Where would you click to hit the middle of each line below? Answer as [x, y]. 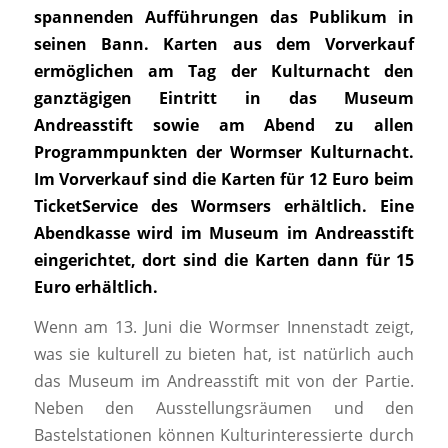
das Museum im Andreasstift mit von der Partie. [224, 381]
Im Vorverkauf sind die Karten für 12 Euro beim [223, 178]
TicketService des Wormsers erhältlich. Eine [224, 205]
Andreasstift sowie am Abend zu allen [224, 124]
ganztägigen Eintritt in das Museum [224, 97]
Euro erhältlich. [95, 286]
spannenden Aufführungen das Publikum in [224, 16]
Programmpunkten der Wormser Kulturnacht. [224, 151]
